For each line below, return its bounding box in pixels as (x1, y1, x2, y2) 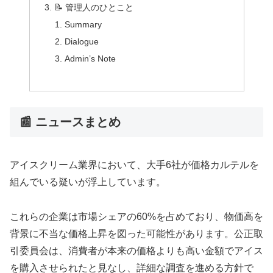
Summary (65, 19, 102, 29)
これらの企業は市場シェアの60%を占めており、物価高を (10, 211, 263, 222)
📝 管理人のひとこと (54, 2, 133, 13)
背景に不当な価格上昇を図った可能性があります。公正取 (10, 228, 263, 239)
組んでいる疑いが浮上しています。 (10, 177, 166, 188)
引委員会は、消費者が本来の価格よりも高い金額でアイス (10, 245, 263, 256)
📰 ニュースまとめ (19, 115, 121, 129)
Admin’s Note (65, 53, 116, 63)
